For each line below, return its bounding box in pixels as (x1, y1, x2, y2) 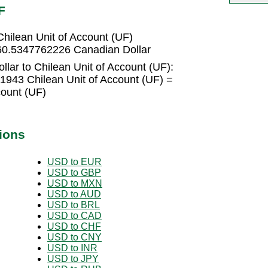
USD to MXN (47, 178, 102, 188)
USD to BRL (47, 199, 100, 210)
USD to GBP (47, 167, 101, 178)
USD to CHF (47, 221, 101, 232)
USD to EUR (47, 156, 102, 167)
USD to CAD (47, 210, 102, 221)
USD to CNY (47, 232, 102, 242)
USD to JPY (47, 253, 99, 264)
